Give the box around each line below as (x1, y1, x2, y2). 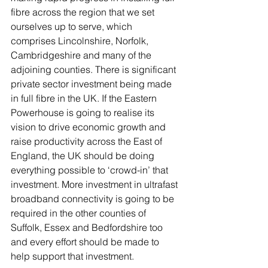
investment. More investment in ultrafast (11, 178, 180, 190)
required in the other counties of (11, 207, 148, 219)
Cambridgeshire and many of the (11, 49, 154, 61)
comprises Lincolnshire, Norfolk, (11, 35, 151, 47)
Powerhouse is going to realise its (11, 106, 157, 118)
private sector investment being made (11, 78, 174, 90)
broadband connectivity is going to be (11, 193, 176, 205)
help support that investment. (11, 250, 136, 262)
